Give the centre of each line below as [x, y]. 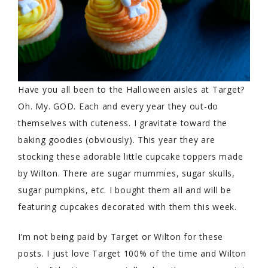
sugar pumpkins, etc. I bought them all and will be [125, 190]
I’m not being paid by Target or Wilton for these [121, 236]
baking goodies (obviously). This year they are [117, 139]
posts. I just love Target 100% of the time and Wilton [132, 253]
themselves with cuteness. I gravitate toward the [123, 123]
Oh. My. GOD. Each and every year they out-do [118, 106]
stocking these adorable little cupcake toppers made [131, 156]
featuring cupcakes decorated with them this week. [127, 206]
